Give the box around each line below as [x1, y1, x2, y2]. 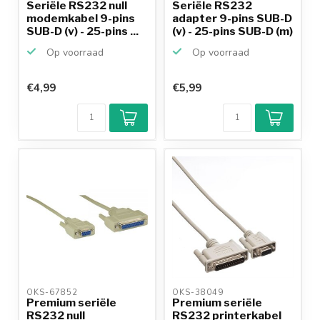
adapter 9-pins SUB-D [172, 11, 292, 25]
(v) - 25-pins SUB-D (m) [172, 24, 293, 38]
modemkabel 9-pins [26, 11, 135, 25]
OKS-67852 [26, 286, 81, 298]
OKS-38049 [172, 286, 226, 298]
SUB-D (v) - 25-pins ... [26, 24, 139, 38]
